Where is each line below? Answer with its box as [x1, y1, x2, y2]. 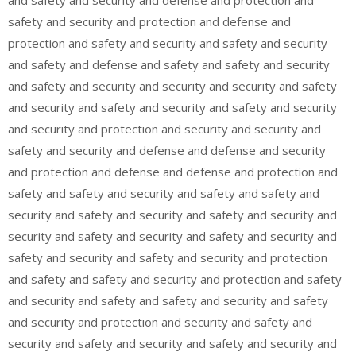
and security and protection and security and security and [8, 121, 321, 137]
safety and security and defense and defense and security [8, 142, 326, 158]
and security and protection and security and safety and [8, 314, 312, 330]
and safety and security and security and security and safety [8, 78, 337, 94]
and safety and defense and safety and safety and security [8, 56, 330, 72]
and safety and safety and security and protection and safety [8, 271, 342, 287]
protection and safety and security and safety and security [8, 35, 327, 51]
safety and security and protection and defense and [8, 14, 291, 29]
